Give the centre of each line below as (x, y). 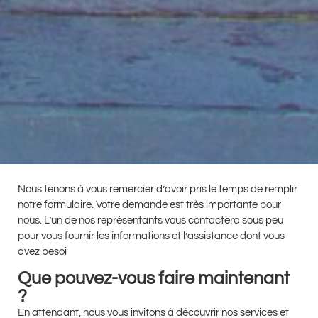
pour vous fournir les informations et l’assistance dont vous (151, 236)
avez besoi (42, 251)
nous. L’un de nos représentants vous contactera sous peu (150, 220)
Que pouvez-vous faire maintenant (154, 279)
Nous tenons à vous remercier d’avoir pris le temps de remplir (158, 189)
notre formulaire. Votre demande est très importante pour (149, 204)
